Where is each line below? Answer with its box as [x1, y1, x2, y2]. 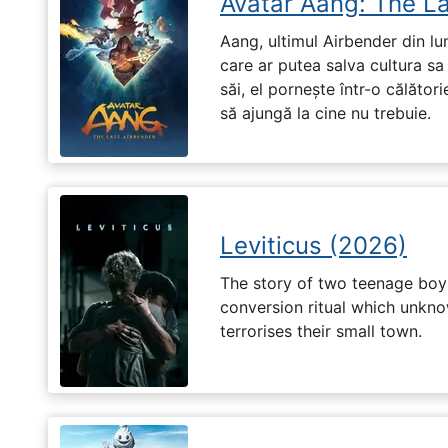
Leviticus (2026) [220, 231, 407, 261]
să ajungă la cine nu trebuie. [220, 102, 431, 123]
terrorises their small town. [220, 320, 422, 341]
